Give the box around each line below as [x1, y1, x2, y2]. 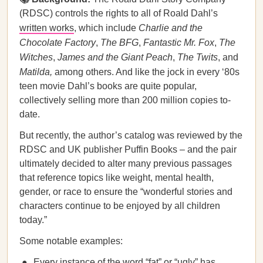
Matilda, [19, 67, 55, 77]
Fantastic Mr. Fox [143, 38, 214, 48]
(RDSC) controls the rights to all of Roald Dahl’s [19, 8, 218, 18]
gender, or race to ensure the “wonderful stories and [19, 187, 232, 197]
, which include [74, 23, 139, 33]
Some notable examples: [19, 236, 123, 246]
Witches [19, 52, 53, 62]
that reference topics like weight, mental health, [19, 173, 214, 183]
